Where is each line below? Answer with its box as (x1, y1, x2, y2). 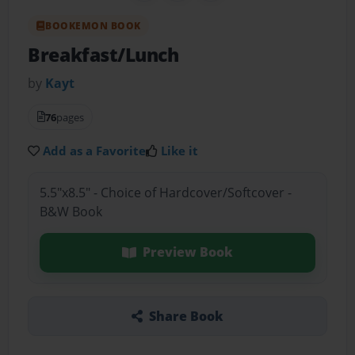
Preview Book (142, 243, 233, 261)
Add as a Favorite (43, 142, 147, 158)
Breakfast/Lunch (28, 42, 179, 67)
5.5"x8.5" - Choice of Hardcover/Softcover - (39, 184, 292, 202)
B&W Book (39, 203, 102, 221)
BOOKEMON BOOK (45, 18, 141, 32)
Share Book (148, 307, 223, 325)
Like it (161, 142, 199, 158)
